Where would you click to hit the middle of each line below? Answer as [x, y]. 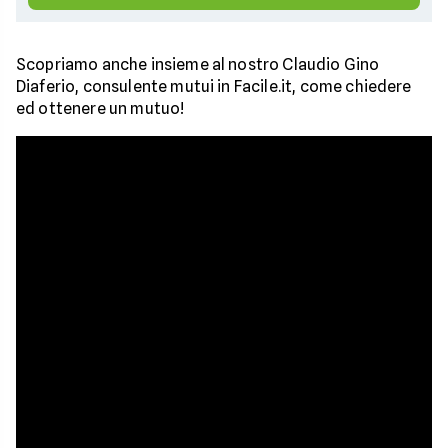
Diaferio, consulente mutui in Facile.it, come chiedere [214, 86]
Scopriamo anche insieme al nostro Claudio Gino [198, 64]
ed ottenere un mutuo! [100, 108]
